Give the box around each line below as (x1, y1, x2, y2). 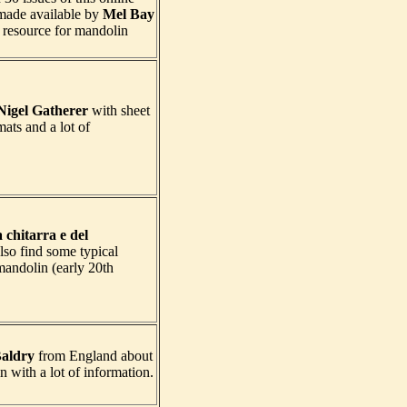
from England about (35, 348, 153, 364)
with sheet (88, 103, 150, 119)
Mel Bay (103, 6, 154, 23)
